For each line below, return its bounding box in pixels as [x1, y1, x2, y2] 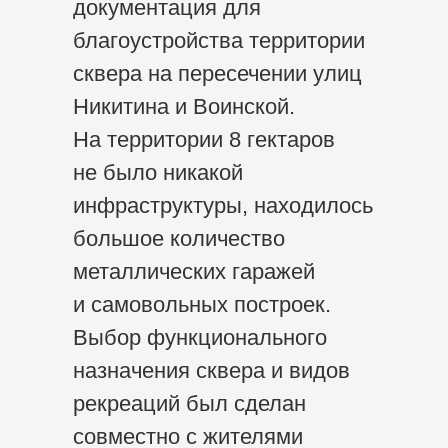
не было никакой [72, 160, 243, 186]
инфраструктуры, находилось [72, 193, 373, 219]
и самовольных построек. [72, 292, 331, 318]
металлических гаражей [72, 259, 315, 285]
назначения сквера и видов [72, 358, 350, 384]
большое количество [72, 226, 285, 252]
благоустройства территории [72, 28, 365, 54]
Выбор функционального [72, 325, 327, 351]
